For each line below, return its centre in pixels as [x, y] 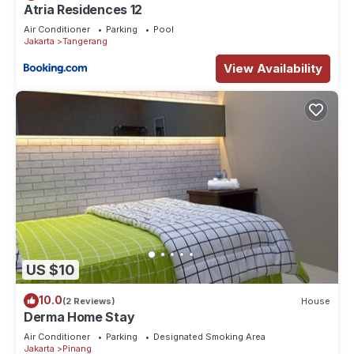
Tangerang [85, 41]
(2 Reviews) [89, 301]
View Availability [273, 68]
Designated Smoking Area [209, 337]
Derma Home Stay [79, 317]
